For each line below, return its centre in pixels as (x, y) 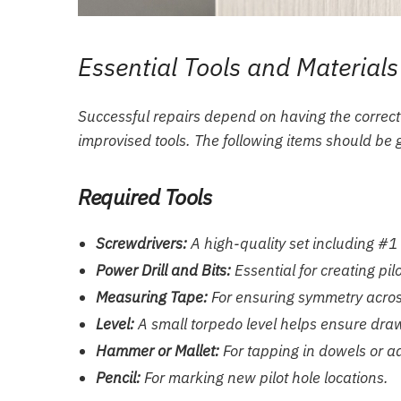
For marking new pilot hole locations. (264, 378)
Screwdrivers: (141, 244)
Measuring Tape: (152, 298)
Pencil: (118, 378)
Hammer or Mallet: (158, 351)
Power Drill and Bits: (163, 271)
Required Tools (145, 197)
